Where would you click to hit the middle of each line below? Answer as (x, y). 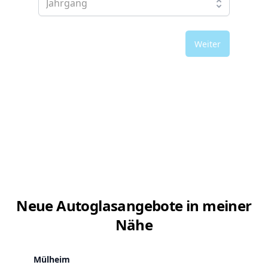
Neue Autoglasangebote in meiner (134, 205)
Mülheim (52, 259)
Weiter (208, 44)
